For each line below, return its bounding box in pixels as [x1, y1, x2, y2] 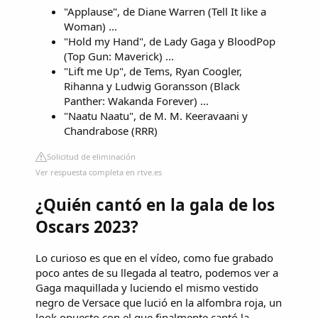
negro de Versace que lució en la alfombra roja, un [35, 295, 282, 310]
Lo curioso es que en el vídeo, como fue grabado [35, 251, 273, 265]
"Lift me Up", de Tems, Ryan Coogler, [64, 63, 242, 78]
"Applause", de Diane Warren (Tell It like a [64, 4, 266, 18]
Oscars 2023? [35, 215, 138, 238]
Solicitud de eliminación [47, 150, 136, 162]
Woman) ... [64, 18, 117, 33]
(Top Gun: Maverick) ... [64, 48, 174, 63]
